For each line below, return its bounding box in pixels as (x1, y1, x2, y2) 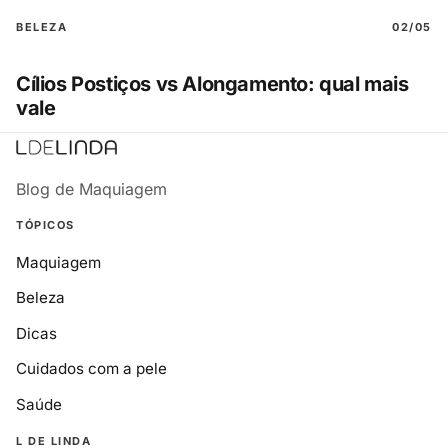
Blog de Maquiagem (16, 179, 167, 200)
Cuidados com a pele (16, 359, 167, 379)
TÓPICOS (16, 218, 75, 233)
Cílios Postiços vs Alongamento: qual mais (16, 72, 409, 97)
